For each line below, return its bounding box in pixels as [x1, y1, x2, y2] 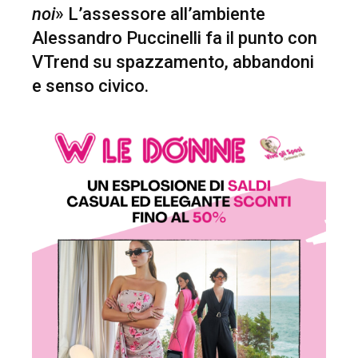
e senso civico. [32, 75, 149, 96]
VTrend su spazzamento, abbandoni [32, 51, 314, 72]
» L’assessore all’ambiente [55, 3, 265, 24]
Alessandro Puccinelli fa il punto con [32, 27, 317, 48]
